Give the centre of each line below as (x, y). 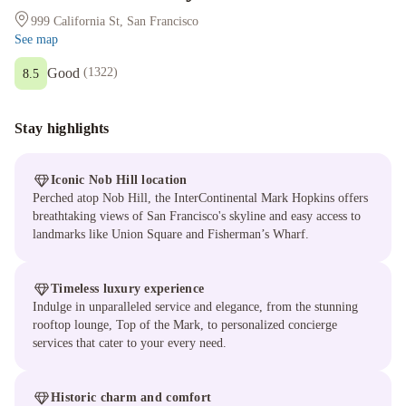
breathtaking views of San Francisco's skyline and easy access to (197, 216)
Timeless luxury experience (128, 289)
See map (36, 39)
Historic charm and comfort (131, 397)
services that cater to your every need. (130, 343)
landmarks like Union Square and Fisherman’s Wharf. (171, 234)
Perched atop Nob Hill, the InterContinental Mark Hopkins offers (200, 198)
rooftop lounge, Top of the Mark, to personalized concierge (185, 325)
